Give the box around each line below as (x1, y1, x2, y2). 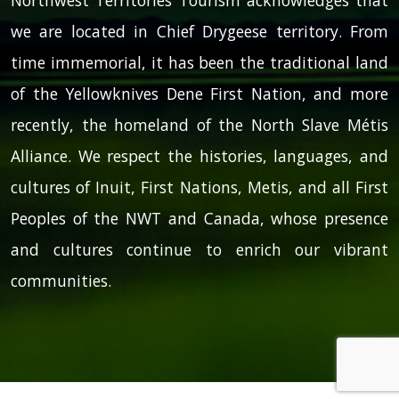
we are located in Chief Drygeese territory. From (11, 20, 388, 42)
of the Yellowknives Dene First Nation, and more (11, 82, 388, 104)
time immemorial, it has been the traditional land (11, 51, 388, 73)
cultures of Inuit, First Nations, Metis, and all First (11, 175, 388, 198)
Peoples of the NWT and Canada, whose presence (11, 207, 388, 229)
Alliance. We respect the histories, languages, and (11, 144, 388, 167)
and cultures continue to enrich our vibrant (11, 238, 388, 260)
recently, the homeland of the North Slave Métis (11, 113, 388, 135)
